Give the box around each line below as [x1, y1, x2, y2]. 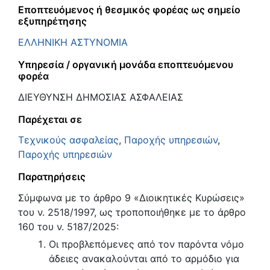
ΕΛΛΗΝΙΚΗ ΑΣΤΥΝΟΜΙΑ [18, 36, 128, 48]
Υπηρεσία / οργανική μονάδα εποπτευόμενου [18, 58, 233, 71]
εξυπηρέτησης [18, 15, 87, 28]
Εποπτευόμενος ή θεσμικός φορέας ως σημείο [18, 4, 240, 16]
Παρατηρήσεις [18, 171, 86, 183]
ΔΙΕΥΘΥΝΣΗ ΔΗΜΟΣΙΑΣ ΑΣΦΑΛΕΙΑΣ [18, 90, 183, 103]
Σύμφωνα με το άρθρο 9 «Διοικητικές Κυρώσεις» [18, 192, 245, 204]
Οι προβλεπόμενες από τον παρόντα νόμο [49, 237, 245, 250]
